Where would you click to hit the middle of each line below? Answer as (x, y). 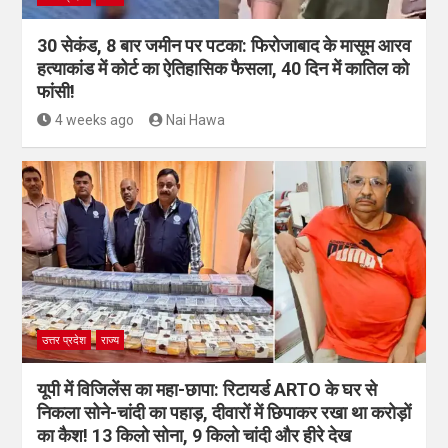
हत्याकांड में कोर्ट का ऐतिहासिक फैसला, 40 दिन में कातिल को (223, 68)
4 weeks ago (94, 120)
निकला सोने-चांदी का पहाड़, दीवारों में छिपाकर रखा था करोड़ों (224, 412)
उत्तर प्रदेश (64, 340)
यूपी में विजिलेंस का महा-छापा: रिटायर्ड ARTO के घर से (207, 389)
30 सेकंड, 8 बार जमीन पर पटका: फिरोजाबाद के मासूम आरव (224, 45)
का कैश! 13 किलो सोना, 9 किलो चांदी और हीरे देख (194, 435)
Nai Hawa (195, 120)
